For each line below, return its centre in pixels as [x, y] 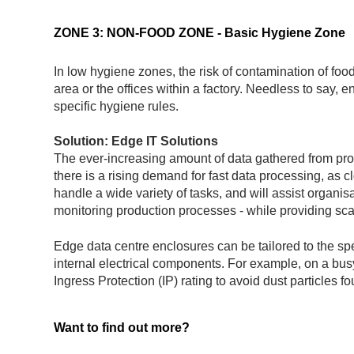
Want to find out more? [122, 328]
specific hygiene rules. [116, 107]
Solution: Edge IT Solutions [136, 141]
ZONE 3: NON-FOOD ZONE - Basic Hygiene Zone [200, 33]
